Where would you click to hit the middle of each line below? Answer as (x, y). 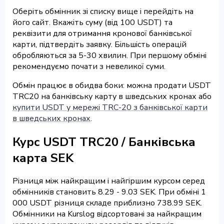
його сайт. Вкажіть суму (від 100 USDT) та (92, 22)
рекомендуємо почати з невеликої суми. (89, 66)
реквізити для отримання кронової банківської (102, 33)
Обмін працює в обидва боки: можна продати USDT (112, 85)
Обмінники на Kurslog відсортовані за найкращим (107, 214)
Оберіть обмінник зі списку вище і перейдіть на (103, 11)
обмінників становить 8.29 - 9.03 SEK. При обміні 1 (109, 192)
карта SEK (43, 158)
